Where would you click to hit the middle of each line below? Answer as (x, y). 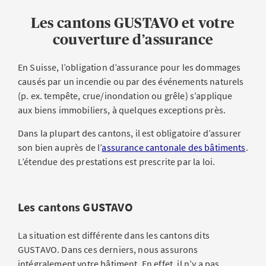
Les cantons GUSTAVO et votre (133, 23)
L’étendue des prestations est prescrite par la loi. (118, 161)
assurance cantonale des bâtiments (174, 147)
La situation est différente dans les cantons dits (114, 235)
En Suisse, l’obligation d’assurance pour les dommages (129, 67)
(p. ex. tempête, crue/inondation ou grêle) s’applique (125, 96)
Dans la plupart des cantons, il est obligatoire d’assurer (130, 133)
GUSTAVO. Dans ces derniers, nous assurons (108, 249)
